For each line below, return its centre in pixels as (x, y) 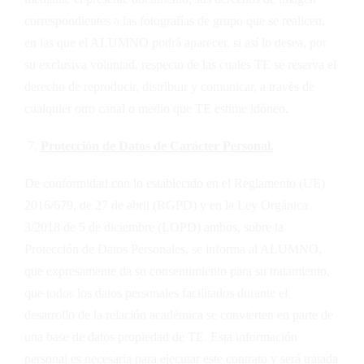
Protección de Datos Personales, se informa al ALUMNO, (173, 249)
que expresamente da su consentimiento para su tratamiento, (177, 271)
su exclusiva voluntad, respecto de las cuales (139, 64)
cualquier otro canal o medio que (110, 108)
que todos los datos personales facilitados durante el (156, 293)
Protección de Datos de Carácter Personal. (157, 145)
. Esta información (251, 337)
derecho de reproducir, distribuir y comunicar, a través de (169, 86)
